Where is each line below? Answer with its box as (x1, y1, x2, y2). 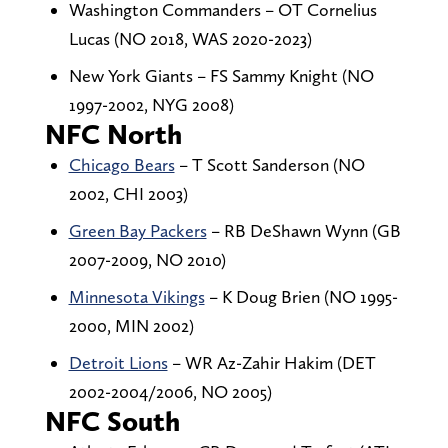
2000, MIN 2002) (68, 315, 194, 337)
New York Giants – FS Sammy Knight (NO (68, 65, 374, 87)
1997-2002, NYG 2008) (68, 94, 234, 116)
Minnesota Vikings (68, 286, 205, 308)
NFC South (44, 404, 180, 439)
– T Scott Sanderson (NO (174, 154, 365, 176)
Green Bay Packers (68, 220, 207, 242)
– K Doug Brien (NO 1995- (204, 286, 398, 308)
